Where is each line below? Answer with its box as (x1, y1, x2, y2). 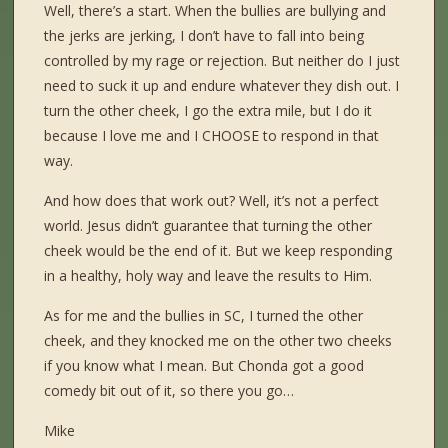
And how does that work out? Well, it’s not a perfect (44, 191, 380, 211)
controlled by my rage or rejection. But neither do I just (44, 51, 401, 71)
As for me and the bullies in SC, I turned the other (44, 306, 364, 326)
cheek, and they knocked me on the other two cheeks (44, 331, 393, 351)
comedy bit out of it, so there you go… (44, 381, 295, 401)
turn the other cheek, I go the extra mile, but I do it (44, 101, 373, 121)
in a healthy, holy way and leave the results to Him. (44, 266, 373, 286)
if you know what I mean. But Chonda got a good (44, 356, 365, 376)
